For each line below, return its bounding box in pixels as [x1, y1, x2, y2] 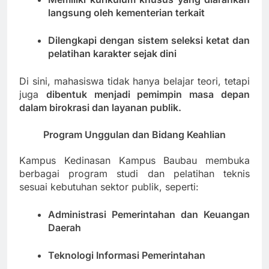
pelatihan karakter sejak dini [48, 47, 177, 60]
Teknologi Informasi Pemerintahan [48, 249, 205, 261]
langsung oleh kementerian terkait [48, 7, 205, 19]
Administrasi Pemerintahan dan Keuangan [48, 208, 250, 220]
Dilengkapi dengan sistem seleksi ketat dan [48, 34, 250, 47]
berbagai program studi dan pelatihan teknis [19, 167, 250, 180]
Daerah [48, 221, 81, 234]
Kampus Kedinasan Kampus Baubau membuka [19, 154, 250, 166]
